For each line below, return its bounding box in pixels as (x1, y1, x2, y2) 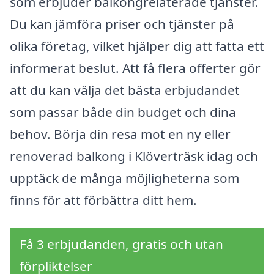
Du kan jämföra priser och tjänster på (10, 15, 234, 33)
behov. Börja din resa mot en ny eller (10, 125, 231, 143)
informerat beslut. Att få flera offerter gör (10, 59, 261, 77)
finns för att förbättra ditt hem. (10, 191, 197, 209)
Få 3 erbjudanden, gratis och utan (20, 235, 223, 253)
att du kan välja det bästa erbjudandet (10, 81, 240, 99)
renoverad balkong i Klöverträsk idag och (10, 147, 258, 165)
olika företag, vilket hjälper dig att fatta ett (10, 37, 264, 55)
